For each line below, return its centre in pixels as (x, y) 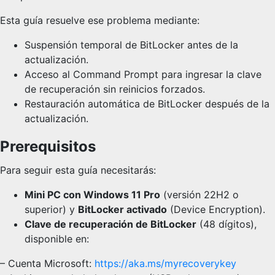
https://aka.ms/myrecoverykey (165, 263)
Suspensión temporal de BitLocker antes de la (131, 45)
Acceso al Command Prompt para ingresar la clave (143, 74)
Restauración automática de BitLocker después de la (147, 104)
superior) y (51, 209)
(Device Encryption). (216, 209)
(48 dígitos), (227, 224)
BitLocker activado (122, 209)
